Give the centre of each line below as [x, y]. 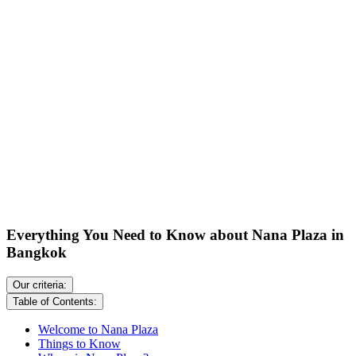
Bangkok [37, 253]
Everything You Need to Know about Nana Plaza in [175, 235]
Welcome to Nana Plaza [98, 330]
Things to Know [79, 344]
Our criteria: [40, 285]
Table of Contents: [55, 302]
